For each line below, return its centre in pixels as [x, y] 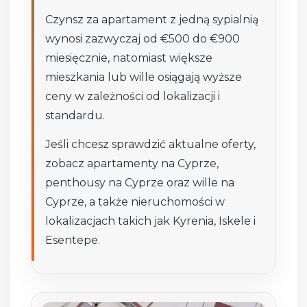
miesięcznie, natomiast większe [129, 58]
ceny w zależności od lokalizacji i [133, 97]
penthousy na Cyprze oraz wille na [140, 183]
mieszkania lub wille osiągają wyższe [144, 77]
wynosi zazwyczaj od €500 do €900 [143, 39]
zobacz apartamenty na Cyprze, [132, 164]
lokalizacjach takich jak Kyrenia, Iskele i [151, 221]
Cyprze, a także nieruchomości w [135, 202]
